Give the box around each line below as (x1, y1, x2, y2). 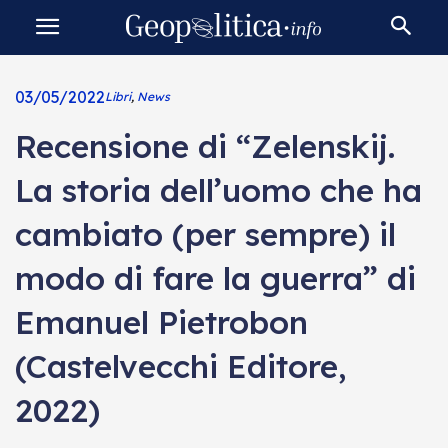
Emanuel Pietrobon (14, 302, 308, 342)
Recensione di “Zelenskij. (14, 126, 395, 166)
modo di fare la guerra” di (14, 258, 416, 298)
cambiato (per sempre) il (14, 214, 396, 254)
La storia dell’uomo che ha (14, 170, 422, 210)
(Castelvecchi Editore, (14, 346, 346, 386)
